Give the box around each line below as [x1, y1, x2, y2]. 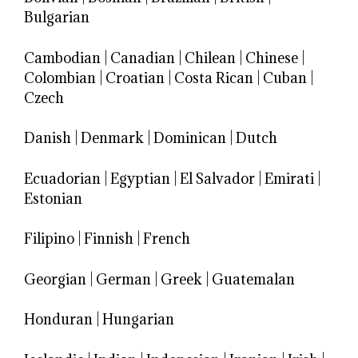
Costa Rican [174, 68, 253, 87]
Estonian [24, 189, 82, 208]
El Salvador [180, 169, 255, 188]
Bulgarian [24, 8, 89, 27]
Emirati [265, 169, 314, 188]
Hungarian [102, 310, 174, 329]
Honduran [24, 310, 93, 329]
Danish [24, 129, 71, 148]
